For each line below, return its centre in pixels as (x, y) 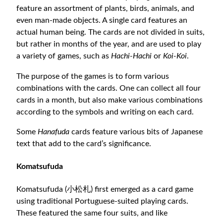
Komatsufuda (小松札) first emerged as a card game (105, 189)
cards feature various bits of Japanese (136, 132)
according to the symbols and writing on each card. (105, 112)
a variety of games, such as (64, 56)
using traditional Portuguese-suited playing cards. (103, 201)
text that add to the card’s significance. (84, 144)
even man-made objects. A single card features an (102, 21)
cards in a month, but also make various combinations (110, 100)
